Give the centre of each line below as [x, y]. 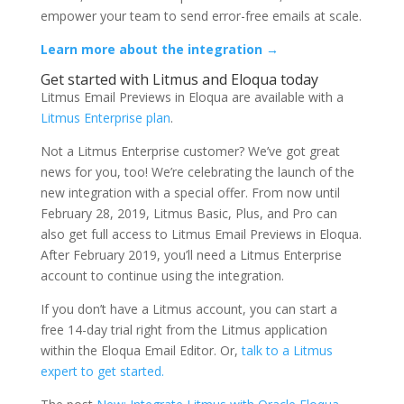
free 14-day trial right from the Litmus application [184, 330]
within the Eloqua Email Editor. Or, [141, 351]
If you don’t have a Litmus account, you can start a [188, 309]
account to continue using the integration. [162, 276]
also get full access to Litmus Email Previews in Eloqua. [201, 234]
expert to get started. [102, 372]
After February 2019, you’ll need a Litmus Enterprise [191, 255]
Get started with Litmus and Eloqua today [179, 80]
